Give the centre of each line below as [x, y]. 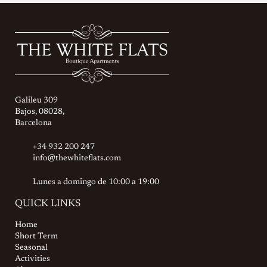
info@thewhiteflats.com [77, 158]
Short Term [36, 236]
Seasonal [31, 248]
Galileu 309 [36, 100]
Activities [32, 259]
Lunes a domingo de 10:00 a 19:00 [96, 182]
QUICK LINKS [48, 204]
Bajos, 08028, [40, 112]
